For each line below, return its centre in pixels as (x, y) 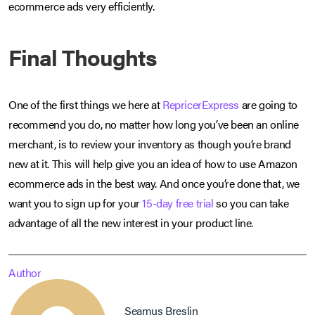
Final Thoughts (83, 57)
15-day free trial (178, 203)
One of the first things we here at (86, 105)
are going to (268, 105)
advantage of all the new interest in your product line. (131, 223)
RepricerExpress (201, 105)
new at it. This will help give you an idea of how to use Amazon (153, 164)
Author (25, 273)
